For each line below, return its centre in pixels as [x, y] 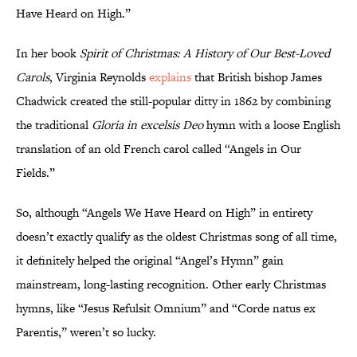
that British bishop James [257, 77]
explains [170, 77]
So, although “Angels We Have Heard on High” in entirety [164, 213]
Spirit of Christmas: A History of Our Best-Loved [205, 53]
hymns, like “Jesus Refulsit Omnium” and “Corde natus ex [166, 308]
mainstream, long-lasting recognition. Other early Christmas [171, 284]
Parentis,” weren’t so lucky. [86, 332]
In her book [48, 53]
